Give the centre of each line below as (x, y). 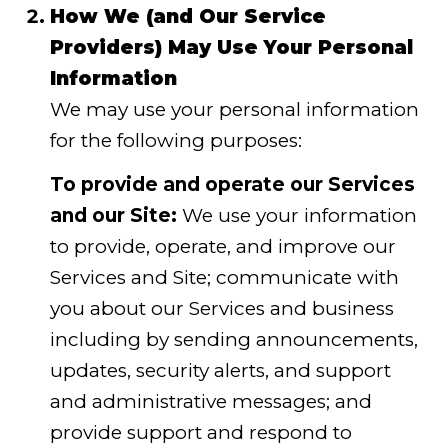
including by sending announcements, (233, 339)
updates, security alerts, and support (220, 370)
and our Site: (113, 215)
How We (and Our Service (187, 17)
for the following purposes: (175, 141)
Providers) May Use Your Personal (231, 48)
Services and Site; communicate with (224, 277)
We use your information (296, 215)
